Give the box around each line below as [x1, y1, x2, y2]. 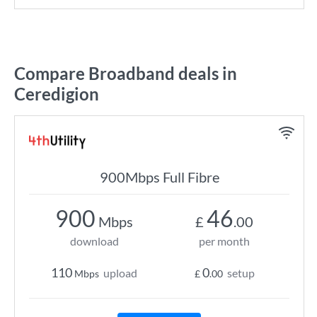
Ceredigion [14, 83, 99, 104]
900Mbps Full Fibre [99, 168, 219, 185]
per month [199, 234, 250, 248]
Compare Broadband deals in [14, 63, 237, 83]
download [69, 234, 119, 248]
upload [103, 266, 137, 279]
